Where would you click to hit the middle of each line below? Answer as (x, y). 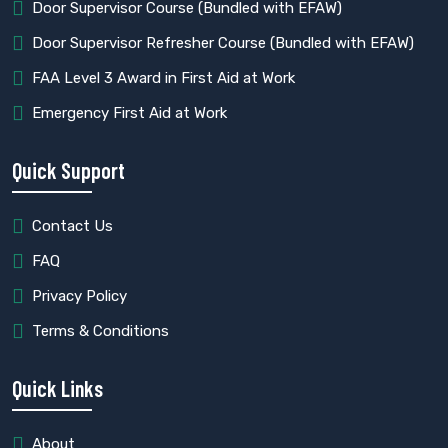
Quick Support (68, 170)
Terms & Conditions (100, 331)
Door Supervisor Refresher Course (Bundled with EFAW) (223, 43)
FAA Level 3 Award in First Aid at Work (163, 78)
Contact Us (72, 226)
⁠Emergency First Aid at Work (129, 113)
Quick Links (57, 388)
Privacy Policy (79, 296)
